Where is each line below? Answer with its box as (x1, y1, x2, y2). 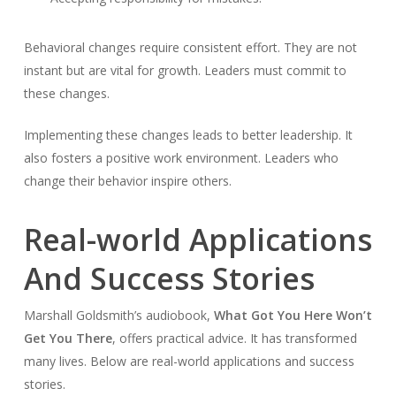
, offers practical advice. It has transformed (111, 330, 357, 347)
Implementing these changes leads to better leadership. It (23, 126, 353, 144)
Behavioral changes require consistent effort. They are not (23, 39, 357, 57)
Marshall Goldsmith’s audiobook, (23, 307, 214, 324)
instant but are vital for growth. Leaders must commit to (23, 62, 346, 80)
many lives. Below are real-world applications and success (23, 353, 354, 370)
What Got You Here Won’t (213, 307, 372, 324)
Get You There (23, 330, 112, 347)
